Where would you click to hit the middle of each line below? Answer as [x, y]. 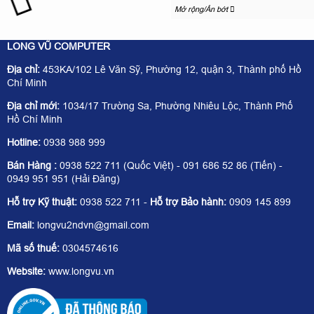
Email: [21, 225]
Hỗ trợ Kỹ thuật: [43, 202]
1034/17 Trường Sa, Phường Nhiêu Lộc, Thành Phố [178, 106]
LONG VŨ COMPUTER [59, 47]
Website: [26, 272]
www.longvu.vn [81, 272]
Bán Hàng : [33, 166]
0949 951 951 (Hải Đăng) [63, 179]
